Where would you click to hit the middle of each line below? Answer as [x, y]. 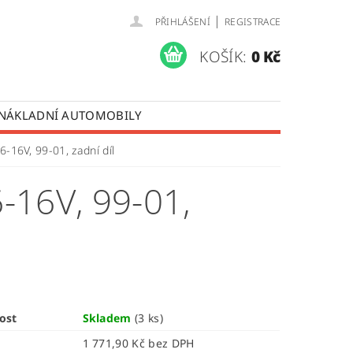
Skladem [109, 318]
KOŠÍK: [223, 56]
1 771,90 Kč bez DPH [171, 343]
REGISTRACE [253, 22]
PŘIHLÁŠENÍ [182, 22]
